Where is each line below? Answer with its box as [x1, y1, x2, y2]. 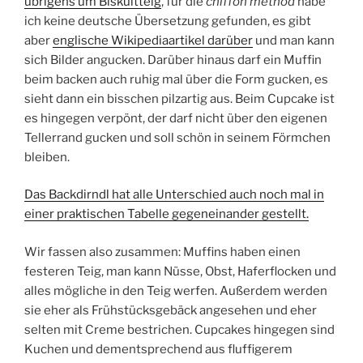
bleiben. [24, 149, 70, 164]
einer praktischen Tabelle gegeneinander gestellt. [24, 207, 309, 222]
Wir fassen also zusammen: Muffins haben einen [24, 244, 301, 259]
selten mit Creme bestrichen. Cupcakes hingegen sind [24, 322, 335, 337]
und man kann [253, 32, 335, 48]
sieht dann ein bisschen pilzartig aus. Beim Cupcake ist [24, 91, 335, 106]
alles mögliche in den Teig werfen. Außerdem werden [24, 283, 327, 298]
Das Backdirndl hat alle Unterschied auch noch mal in [24, 187, 324, 203]
